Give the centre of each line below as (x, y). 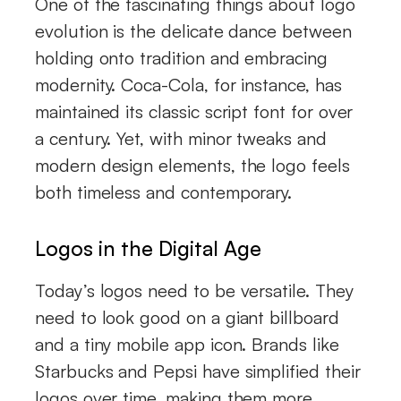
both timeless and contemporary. (164, 192)
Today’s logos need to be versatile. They (194, 290)
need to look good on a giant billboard (187, 317)
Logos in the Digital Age (148, 247)
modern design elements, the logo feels (192, 165)
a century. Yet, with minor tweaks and (181, 138)
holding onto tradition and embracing (181, 57)
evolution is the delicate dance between (193, 30)
